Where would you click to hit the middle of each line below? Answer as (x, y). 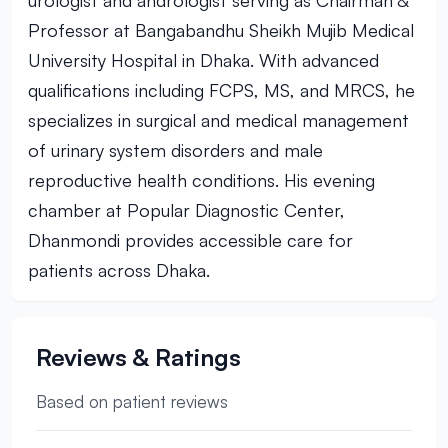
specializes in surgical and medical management (218, 120)
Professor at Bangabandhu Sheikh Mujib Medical (221, 30)
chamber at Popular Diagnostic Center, (186, 210)
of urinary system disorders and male (175, 150)
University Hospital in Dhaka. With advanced (203, 60)
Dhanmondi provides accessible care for (190, 240)
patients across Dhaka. (119, 270)
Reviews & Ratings (138, 357)
